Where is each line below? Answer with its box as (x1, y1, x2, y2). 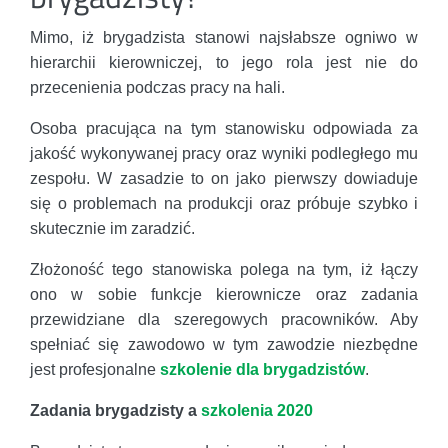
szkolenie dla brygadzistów (160, 361, 365, 379)
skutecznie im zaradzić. (30, 220, 195, 238)
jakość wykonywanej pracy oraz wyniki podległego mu (30, 145, 418, 163)
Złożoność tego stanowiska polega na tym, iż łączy (30, 261, 418, 279)
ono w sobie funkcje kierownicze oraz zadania (30, 286, 418, 304)
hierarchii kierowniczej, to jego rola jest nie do (30, 54, 418, 72)
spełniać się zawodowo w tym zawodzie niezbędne (30, 336, 418, 354)
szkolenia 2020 (201, 402, 313, 420)
